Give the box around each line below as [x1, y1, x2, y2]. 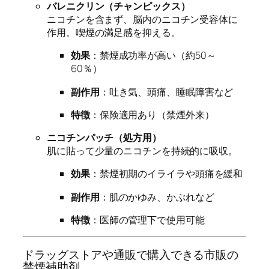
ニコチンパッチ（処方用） [47, 131, 162, 145]
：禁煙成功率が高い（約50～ [89, 49, 216, 62]
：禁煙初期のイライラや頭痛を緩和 [89, 167, 243, 181]
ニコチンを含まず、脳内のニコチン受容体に [47, 13, 238, 26]
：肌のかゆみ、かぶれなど [99, 190, 214, 204]
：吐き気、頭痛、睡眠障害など [99, 85, 234, 98]
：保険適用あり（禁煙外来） [89, 107, 214, 121]
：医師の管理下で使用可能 [89, 213, 205, 226]
